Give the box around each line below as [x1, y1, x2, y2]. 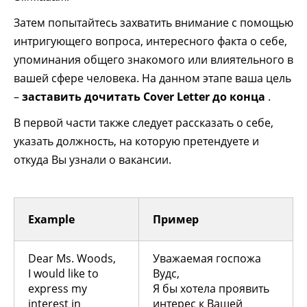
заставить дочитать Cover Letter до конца [22, 88, 265, 104]
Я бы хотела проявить [153, 280, 269, 296]
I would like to [28, 265, 99, 281]
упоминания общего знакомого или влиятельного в [14, 51, 293, 67]
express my [28, 280, 87, 296]
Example [28, 211, 75, 227]
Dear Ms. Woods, [28, 250, 116, 266]
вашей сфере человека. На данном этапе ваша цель [14, 70, 291, 86]
